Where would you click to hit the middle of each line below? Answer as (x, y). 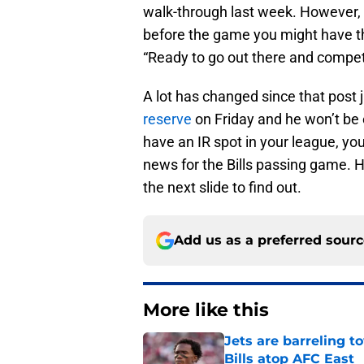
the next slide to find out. (222, 188)
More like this (206, 310)
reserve (167, 119)
